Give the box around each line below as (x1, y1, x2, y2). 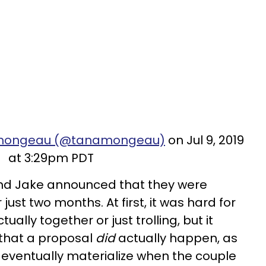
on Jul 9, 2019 (165, 132, 244, 148)
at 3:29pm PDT (8, 150, 94, 166)
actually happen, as (115, 230, 237, 246)
